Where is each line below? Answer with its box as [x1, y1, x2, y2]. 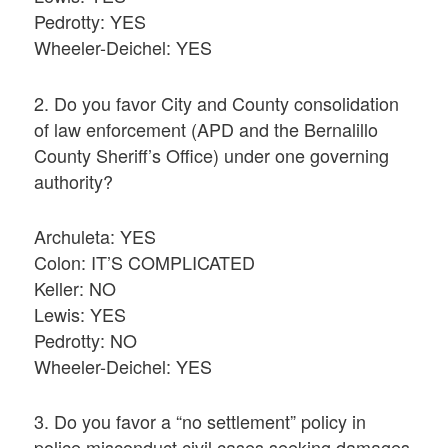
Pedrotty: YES [34, 8, 147, 35]
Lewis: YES [34, 300, 127, 327]
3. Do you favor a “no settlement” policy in [34, 408, 367, 435]
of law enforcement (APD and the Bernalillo [34, 115, 379, 142]
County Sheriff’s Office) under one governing [34, 141, 390, 168]
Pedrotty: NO [34, 326, 138, 353]
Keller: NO [34, 274, 117, 301]
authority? [34, 167, 114, 194]
